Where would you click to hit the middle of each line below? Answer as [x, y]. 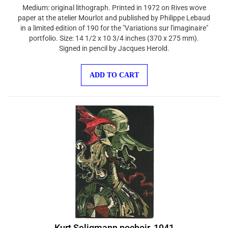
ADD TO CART [114, 70]
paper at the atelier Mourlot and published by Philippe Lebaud [114, 13]
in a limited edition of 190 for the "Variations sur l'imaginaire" [114, 23]
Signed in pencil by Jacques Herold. [114, 43]
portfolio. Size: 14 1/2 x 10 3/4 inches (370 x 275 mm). [114, 33]
